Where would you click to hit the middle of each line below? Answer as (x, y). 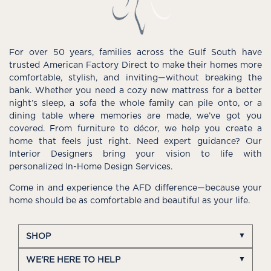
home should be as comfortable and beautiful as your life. (129, 201)
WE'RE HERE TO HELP (73, 260)
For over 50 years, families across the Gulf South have (135, 52)
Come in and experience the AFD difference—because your (135, 188)
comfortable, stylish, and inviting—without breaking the (135, 78)
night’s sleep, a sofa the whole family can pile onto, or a (135, 103)
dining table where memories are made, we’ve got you (135, 116)
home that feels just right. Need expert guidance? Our (135, 141)
